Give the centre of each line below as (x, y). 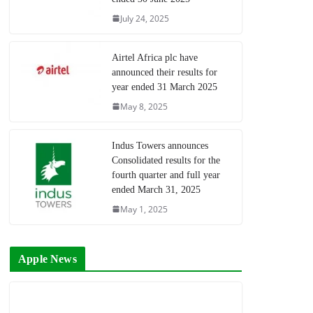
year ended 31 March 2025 (165, 87)
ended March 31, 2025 (156, 189)
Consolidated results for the (166, 160)
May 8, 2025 (144, 106)
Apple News (48, 259)
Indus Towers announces (160, 145)
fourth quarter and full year (166, 175)
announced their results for (165, 72)
